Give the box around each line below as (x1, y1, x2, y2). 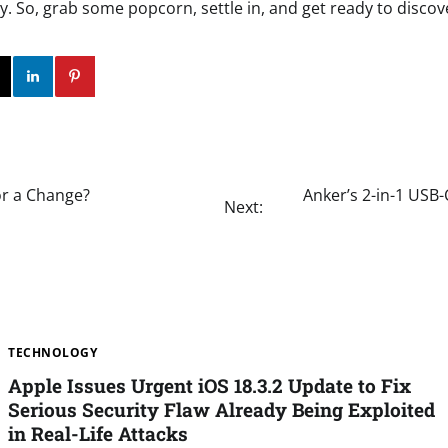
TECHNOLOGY (8, 343, 98, 361)
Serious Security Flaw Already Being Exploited (8, 397, 436, 423)
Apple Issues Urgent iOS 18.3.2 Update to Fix (8, 373, 412, 399)
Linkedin (77, 66, 142, 86)
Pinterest (116, 66, 184, 86)
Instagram (24, 66, 100, 86)
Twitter (3, 66, 58, 86)
